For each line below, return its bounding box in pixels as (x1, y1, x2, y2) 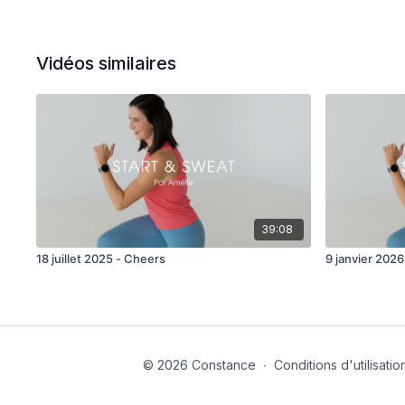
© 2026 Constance (142, 356, 256, 372)
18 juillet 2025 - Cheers (36, 251, 166, 267)
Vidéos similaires (36, 52, 177, 74)
